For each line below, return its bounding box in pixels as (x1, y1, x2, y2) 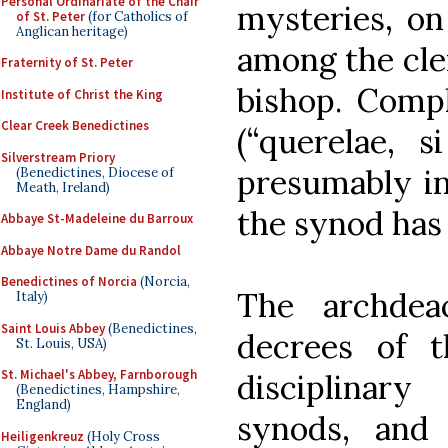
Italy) (16, 288, 48, 305)
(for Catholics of (85, 7, 188, 25)
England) (16, 396, 71, 413)
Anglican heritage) (16, 22, 128, 40)
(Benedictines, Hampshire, (16, 381, 180, 398)
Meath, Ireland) (16, 178, 110, 196)
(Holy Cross (84, 427, 160, 445)
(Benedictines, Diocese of (16, 163, 174, 181)
